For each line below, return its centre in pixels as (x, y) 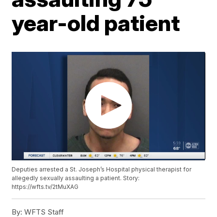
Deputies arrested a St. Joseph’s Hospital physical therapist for (102, 170)
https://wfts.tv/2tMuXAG (45, 187)
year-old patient (96, 23)
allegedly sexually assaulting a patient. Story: (76, 178)
